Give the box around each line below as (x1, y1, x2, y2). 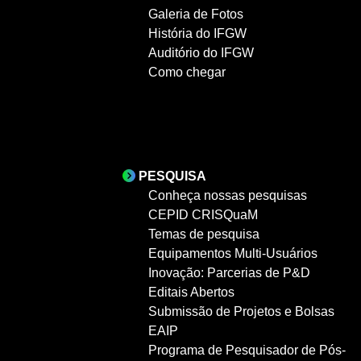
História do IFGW (148, 26, 247, 40)
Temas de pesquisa (148, 226, 259, 241)
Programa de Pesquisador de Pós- (148, 342, 346, 357)
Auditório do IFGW (148, 45, 254, 60)
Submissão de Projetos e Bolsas (148, 304, 334, 318)
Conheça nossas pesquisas (148, 188, 307, 202)
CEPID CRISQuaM (148, 207, 258, 222)
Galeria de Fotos (148, 6, 243, 21)
